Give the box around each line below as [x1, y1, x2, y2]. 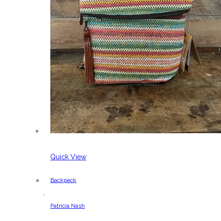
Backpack [50, 176, 76, 184]
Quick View [50, 152, 86, 161]
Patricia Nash [50, 202, 85, 209]
